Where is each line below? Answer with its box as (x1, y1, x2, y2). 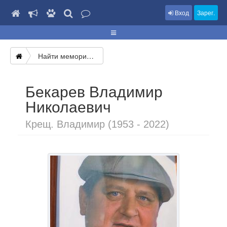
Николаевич (25, 99, 111, 116)
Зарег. (197, 8, 215, 17)
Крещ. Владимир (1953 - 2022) (25, 119, 169, 130)
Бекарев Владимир (25, 84, 163, 100)
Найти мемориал (87, 51, 94, 61)
